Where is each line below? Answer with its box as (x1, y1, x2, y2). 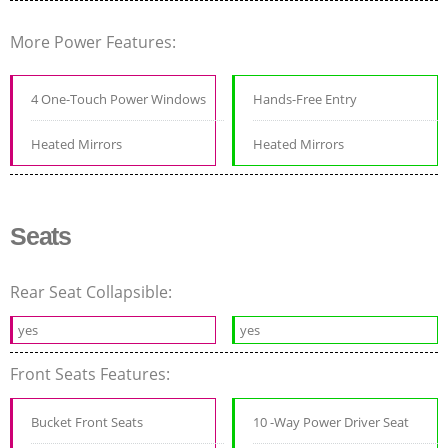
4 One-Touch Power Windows (31, 90, 206, 109)
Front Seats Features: (10, 363, 174, 386)
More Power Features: (10, 31, 180, 54)
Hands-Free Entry (253, 90, 358, 109)
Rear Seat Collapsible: (10, 281, 176, 304)
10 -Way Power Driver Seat (253, 413, 410, 432)
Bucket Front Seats (31, 413, 143, 432)
